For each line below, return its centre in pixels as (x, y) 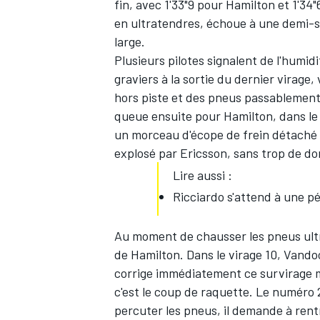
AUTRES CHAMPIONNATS (170, 88)
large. (131, 42)
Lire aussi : (202, 175)
